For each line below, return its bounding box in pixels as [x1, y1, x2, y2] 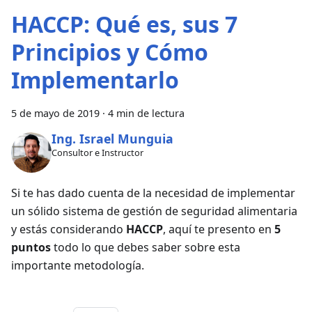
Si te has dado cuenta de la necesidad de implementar [11, 185, 295, 201]
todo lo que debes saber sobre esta [51, 239, 240, 255]
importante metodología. [11, 257, 144, 273]
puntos [11, 239, 51, 255]
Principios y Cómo [11, 36, 208, 67]
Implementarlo [11, 64, 179, 95]
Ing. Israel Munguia [51, 130, 173, 148]
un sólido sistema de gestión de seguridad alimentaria [11, 203, 297, 219]
